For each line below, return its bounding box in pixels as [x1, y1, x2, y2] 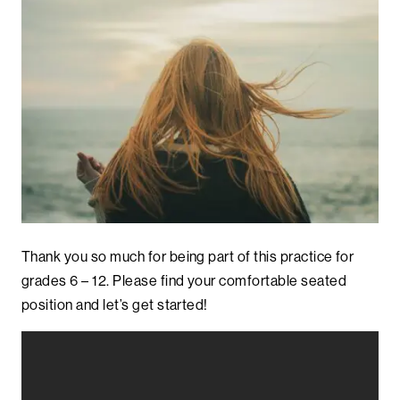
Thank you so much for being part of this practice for [21, 247, 354, 266]
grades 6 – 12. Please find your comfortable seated [21, 271, 347, 290]
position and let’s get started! [21, 296, 208, 314]
